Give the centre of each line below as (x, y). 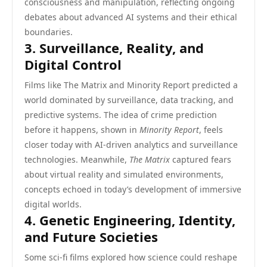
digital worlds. (53, 204)
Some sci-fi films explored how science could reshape (131, 257)
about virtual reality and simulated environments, (124, 174)
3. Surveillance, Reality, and (114, 48)
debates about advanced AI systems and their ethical (131, 17)
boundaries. (49, 32)
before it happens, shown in (82, 130)
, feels (211, 130)
